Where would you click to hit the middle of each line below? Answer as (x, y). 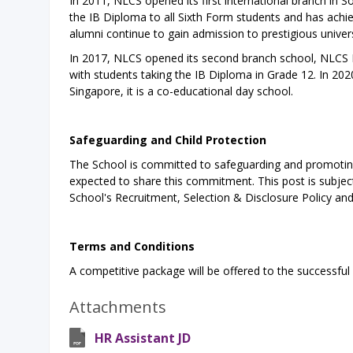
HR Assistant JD (143, 338)
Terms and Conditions (132, 246)
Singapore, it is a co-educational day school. (181, 91)
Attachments (118, 307)
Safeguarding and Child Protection (168, 140)
